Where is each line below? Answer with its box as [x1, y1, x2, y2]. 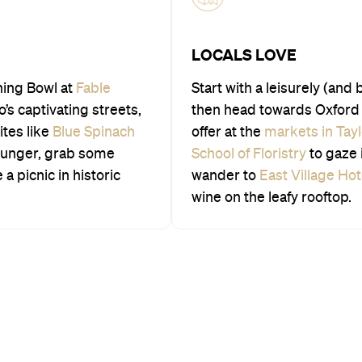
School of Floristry [192, 146, 306, 162]
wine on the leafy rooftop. [192, 190, 351, 205]
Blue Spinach [53, 124, 135, 140]
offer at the [192, 124, 264, 140]
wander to [192, 168, 259, 183]
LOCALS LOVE [192, 45, 297, 64]
